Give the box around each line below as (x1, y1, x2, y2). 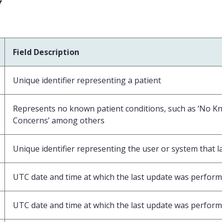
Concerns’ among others (13, 114, 105, 126)
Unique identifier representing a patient (13, 74, 161, 86)
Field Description (13, 46, 79, 57)
